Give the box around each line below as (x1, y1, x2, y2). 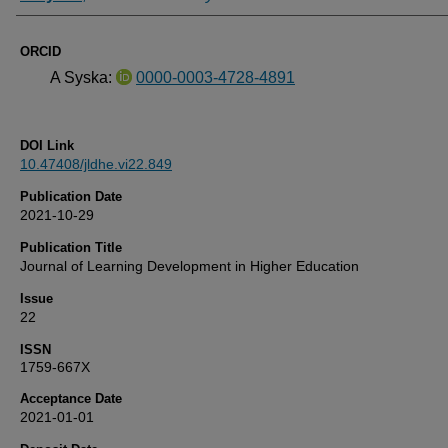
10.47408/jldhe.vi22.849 (20, 156, 172, 172)
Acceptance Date (20, 391, 122, 406)
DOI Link (20, 138, 74, 153)
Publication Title (20, 240, 122, 255)
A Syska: (50, 69, 116, 86)
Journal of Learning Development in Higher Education (20, 258, 359, 274)
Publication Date (20, 189, 122, 204)
